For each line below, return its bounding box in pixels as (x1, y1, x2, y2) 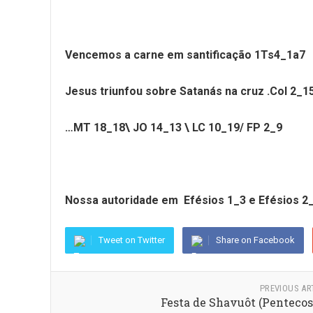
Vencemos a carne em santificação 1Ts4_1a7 (65, 48, 305, 61)
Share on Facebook (216, 235, 295, 245)
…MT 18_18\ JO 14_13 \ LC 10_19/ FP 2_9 (65, 121, 282, 134)
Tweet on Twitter (99, 235, 165, 245)
